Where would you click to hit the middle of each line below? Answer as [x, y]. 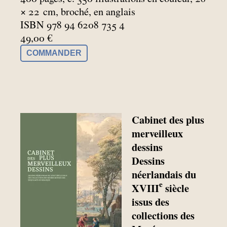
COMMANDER [54, 53]
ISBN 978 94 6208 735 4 [72, 25]
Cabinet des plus [168, 119]
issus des [151, 201]
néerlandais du [164, 174]
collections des [163, 215]
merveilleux [158, 133]
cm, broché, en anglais [89, 12]
